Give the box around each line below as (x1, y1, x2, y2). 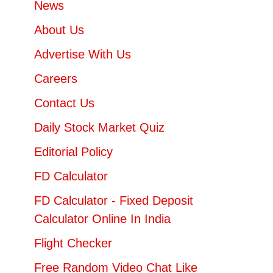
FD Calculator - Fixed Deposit (34, 193, 193, 207)
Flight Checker (34, 236, 112, 250)
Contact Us (34, 96, 94, 110)
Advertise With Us (34, 47, 131, 61)
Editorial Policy (34, 144, 113, 158)
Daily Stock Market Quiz (34, 120, 165, 134)
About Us (34, 23, 84, 37)
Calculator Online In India (34, 211, 171, 225)
